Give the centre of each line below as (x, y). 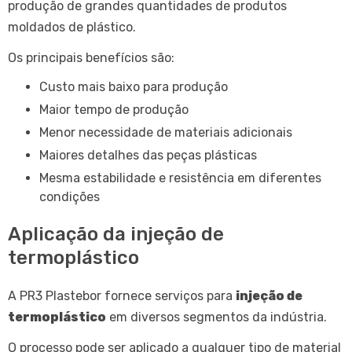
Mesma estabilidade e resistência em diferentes (44, 178)
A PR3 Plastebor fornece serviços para (122, 295)
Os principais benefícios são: (91, 57)
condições (70, 196)
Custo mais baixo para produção (138, 86)
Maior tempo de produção (119, 109)
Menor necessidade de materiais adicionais (170, 132)
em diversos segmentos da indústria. (216, 317)
